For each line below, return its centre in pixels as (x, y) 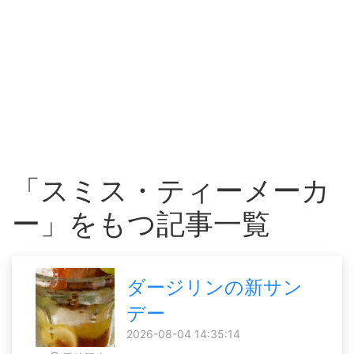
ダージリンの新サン (215, 287)
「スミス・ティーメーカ (171, 190)
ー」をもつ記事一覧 (141, 224)
